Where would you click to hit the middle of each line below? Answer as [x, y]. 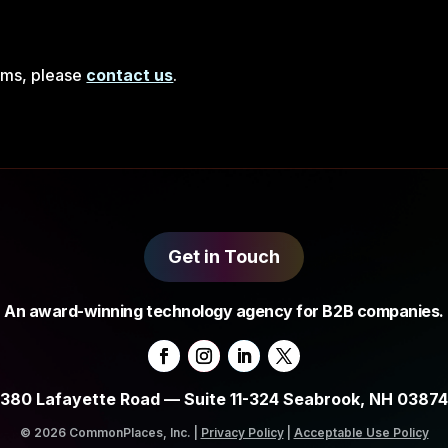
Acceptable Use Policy [361, 433]
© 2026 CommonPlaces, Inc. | [110, 433]
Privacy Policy [242, 433]
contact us [130, 74]
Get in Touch [224, 257]
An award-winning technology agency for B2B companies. [224, 310]
